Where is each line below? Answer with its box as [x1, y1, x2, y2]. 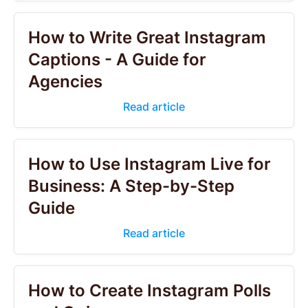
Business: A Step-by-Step [28, 176, 234, 196]
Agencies [28, 71, 102, 91]
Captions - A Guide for [28, 49, 206, 69]
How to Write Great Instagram [28, 27, 266, 47]
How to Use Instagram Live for [28, 154, 271, 174]
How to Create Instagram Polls [28, 280, 271, 300]
